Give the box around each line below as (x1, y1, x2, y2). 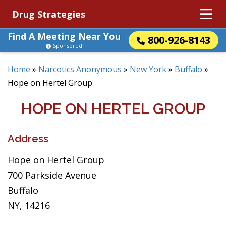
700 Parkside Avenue (8, 169, 96, 181)
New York (130, 64, 166, 75)
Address (8, 133, 48, 145)
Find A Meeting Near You (8, 30, 121, 42)
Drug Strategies (12, 8, 85, 20)
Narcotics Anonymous (38, 64, 122, 75)
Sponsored (53, 42, 82, 49)
